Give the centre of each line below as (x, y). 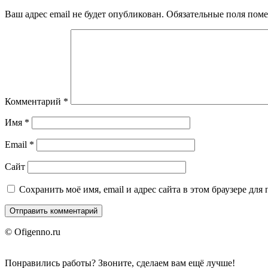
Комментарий (34, 101)
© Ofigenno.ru (33, 232)
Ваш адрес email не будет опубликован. (84, 14)
